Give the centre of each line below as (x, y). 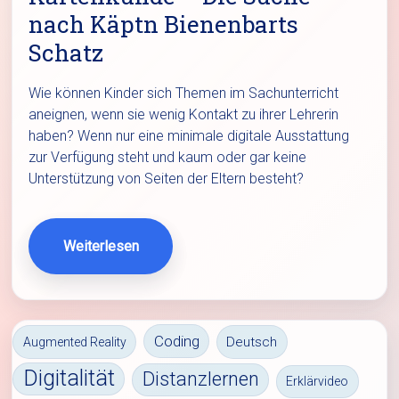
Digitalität (69, 379)
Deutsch (252, 342)
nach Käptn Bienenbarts (164, 24)
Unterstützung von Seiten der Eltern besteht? (167, 178)
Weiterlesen (101, 246)
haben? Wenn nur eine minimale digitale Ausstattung (189, 135)
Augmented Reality (74, 342)
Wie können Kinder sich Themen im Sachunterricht (184, 93)
